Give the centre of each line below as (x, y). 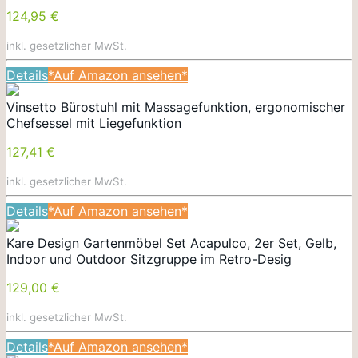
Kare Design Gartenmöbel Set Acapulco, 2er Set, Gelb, (171, 243)
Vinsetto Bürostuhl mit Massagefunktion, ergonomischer (176, 107)
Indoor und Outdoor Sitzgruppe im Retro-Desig (149, 259)
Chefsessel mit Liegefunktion (94, 123)
